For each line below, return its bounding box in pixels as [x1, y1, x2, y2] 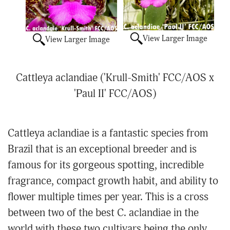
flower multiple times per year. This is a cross [8, 190, 208, 204]
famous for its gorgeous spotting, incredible [8, 159, 204, 172]
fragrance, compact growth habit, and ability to [8, 175, 218, 188]
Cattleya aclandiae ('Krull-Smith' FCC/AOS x [16, 71, 214, 85]
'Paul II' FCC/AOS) [74, 87, 156, 101]
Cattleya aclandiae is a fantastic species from [8, 127, 208, 141]
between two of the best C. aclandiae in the [8, 206, 199, 220]
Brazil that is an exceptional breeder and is [8, 143, 197, 157]
